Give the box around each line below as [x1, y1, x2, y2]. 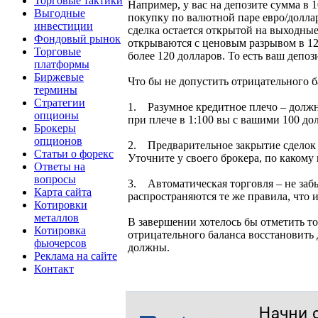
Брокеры [34, 121, 76, 134]
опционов [34, 134, 82, 147]
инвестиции [34, 19, 93, 32]
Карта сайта [34, 185, 92, 198]
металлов [34, 211, 79, 224]
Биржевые [34, 70, 84, 83]
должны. [128, 241, 170, 254]
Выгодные [34, 6, 85, 19]
